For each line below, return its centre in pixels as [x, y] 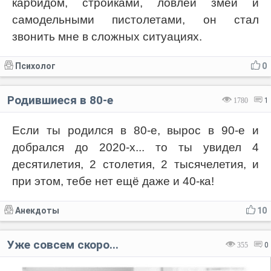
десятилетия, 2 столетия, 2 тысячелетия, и [135, 164]
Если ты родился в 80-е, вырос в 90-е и [135, 130]
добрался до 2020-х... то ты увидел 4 [135, 147]
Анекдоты [37, 210]
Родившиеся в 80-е [60, 100]
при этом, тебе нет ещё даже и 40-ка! [113, 181]
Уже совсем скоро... [63, 244]
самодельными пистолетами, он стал [135, 19]
